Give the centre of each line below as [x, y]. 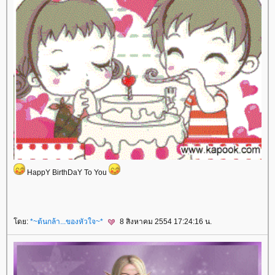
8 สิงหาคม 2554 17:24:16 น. [165, 221]
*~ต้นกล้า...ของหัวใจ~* [68, 221]
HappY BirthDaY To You [67, 172]
